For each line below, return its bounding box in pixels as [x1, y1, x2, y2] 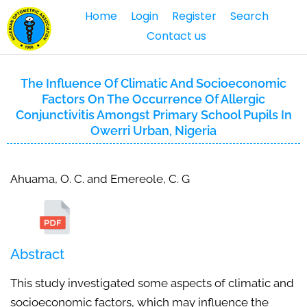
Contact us [147, 28, 207, 44]
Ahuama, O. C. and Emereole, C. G [10, 172, 190, 186]
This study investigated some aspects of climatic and [10, 276, 294, 290]
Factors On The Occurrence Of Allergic [42, 92, 265, 106]
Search [230, 8, 269, 24]
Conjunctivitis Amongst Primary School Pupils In [15, 108, 292, 122]
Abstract [10, 246, 64, 262]
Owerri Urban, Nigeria [90, 123, 217, 138]
